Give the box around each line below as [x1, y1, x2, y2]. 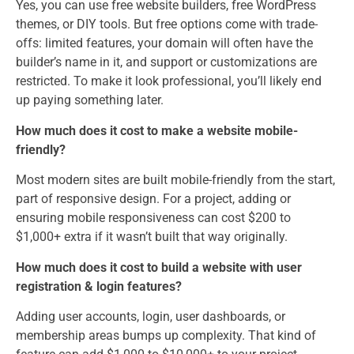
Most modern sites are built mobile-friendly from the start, [16, 172, 335, 188]
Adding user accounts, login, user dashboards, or [16, 309, 285, 325]
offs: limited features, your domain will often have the [16, 36, 313, 51]
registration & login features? [16, 278, 182, 294]
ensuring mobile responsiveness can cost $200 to [16, 210, 291, 226]
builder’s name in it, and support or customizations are [16, 55, 317, 70]
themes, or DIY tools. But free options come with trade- [16, 17, 318, 32]
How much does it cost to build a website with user [16, 259, 302, 275]
